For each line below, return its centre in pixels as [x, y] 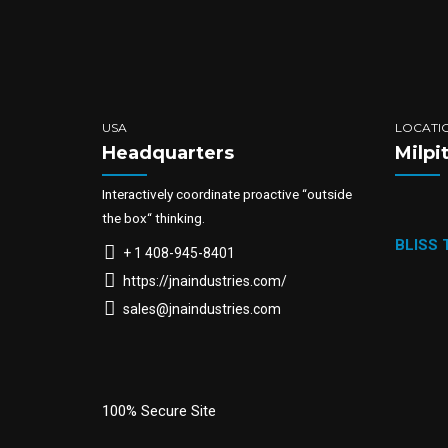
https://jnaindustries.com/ [204, 280]
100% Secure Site [159, 410]
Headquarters [168, 153]
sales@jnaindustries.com [201, 308]
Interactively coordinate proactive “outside [227, 194]
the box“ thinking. [153, 218]
